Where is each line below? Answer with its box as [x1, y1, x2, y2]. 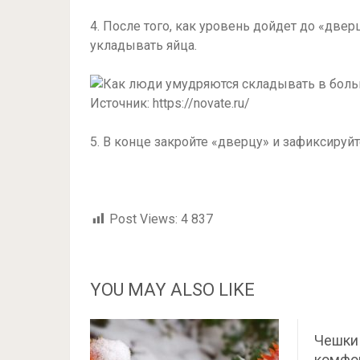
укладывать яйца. [90, 38, 197, 53]
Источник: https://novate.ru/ [90, 96, 250, 111]
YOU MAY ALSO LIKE [90, 280, 255, 300]
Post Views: [109, 211, 178, 227]
